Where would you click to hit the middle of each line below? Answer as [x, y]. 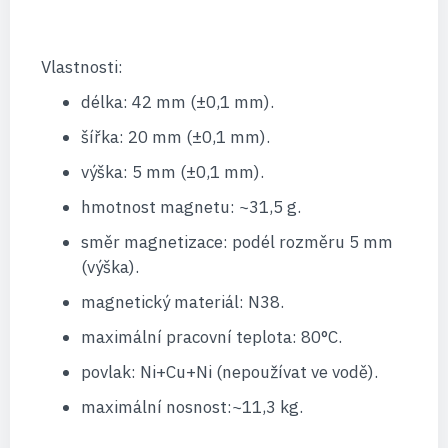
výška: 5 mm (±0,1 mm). [172, 172]
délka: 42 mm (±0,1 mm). [177, 102]
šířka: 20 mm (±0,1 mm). [175, 137]
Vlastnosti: [81, 67]
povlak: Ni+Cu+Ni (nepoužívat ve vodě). [229, 372]
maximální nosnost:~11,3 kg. [191, 407]
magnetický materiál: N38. [182, 302]
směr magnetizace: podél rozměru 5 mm [236, 242]
